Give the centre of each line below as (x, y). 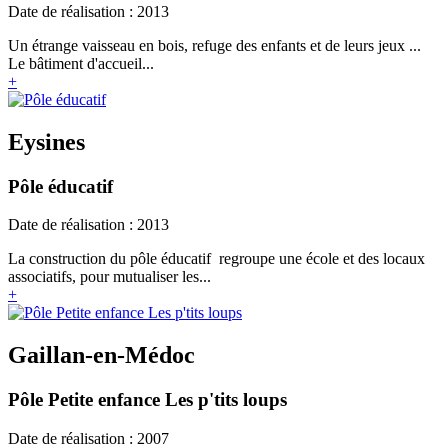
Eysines (46, 141)
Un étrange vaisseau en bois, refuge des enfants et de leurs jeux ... (214, 45)
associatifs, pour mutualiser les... (109, 277)
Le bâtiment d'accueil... (81, 63)
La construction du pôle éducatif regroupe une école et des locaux (216, 259)
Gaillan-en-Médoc (101, 355)
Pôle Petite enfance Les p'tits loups (147, 400)
